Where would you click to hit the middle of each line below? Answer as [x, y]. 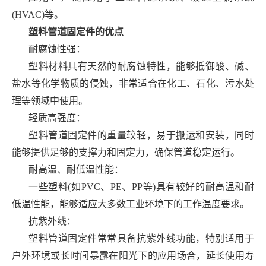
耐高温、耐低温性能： [76, 170]
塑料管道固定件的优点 [76, 32]
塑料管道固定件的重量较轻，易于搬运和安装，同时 [141, 135]
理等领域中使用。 [50, 101]
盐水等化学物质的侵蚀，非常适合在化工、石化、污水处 [133, 83]
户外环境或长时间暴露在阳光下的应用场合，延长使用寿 [133, 256]
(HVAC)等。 [38, 15]
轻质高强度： [57, 118]
